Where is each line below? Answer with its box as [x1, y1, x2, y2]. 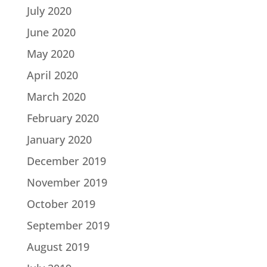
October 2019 [26, 197, 95, 212]
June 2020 [26, 25, 76, 40]
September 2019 [26, 218, 110, 233]
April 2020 [26, 68, 78, 83]
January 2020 [26, 132, 92, 147]
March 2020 [26, 89, 86, 104]
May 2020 [26, 46, 74, 61]
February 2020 [26, 111, 99, 126]
